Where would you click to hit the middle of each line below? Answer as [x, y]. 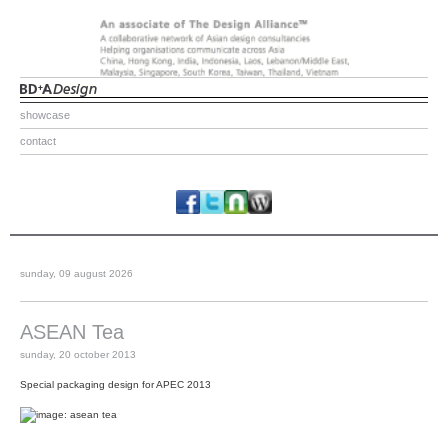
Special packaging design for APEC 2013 [115, 384]
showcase [45, 114]
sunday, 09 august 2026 [76, 273]
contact [38, 140]
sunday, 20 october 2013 [78, 354]
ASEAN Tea [72, 331]
